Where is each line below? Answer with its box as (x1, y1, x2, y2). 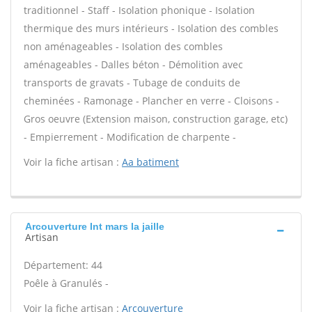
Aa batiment (122, 155, 179, 169)
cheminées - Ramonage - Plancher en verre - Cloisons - (24, 94, 279, 107)
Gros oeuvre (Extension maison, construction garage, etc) (24, 112, 288, 125)
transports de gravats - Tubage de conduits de (24, 76, 240, 89)
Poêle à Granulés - (24, 276, 109, 290)
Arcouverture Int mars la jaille (25, 221, 164, 232)
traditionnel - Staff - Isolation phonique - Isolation (24, 3, 255, 17)
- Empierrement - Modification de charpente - (24, 130, 236, 143)
